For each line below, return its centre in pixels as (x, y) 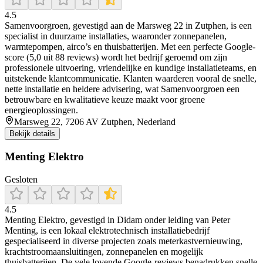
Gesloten (21, 179)
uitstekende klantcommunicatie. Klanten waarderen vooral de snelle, (131, 78)
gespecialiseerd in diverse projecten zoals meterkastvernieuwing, (124, 241)
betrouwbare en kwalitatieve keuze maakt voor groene (105, 99)
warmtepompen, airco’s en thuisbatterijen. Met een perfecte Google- (130, 46)
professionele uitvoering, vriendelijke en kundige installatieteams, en (131, 68)
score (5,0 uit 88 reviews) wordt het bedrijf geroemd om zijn (116, 57)
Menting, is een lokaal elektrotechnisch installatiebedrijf (107, 230)
